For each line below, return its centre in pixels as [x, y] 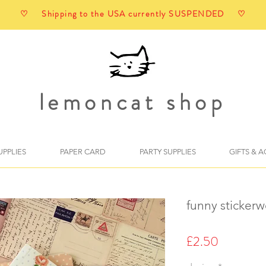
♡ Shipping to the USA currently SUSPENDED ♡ [133, 14]
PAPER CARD [83, 151]
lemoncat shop [133, 102]
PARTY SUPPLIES [167, 151]
